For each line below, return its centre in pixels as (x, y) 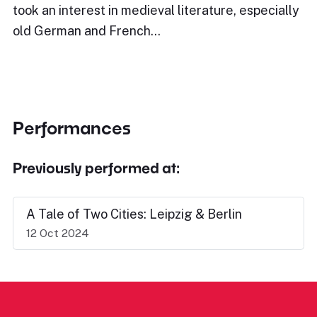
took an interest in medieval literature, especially (156, 10)
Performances (72, 128)
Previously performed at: (96, 168)
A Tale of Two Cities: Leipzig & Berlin (134, 214)
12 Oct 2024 (58, 233)
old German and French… (87, 31)
